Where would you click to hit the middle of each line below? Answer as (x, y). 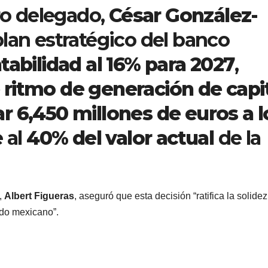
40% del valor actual (120, 138)
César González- (183, 15)
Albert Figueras (39, 196)
